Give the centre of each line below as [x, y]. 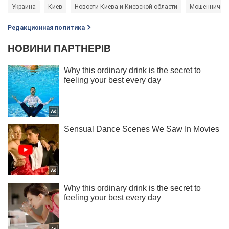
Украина [24, 7]
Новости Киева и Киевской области [126, 7]
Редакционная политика [46, 28]
